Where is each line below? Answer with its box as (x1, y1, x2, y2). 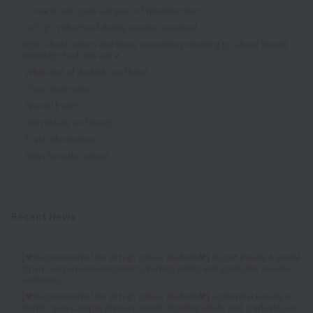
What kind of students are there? (25, 65, 148, 78)
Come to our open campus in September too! (25, 3, 201, 16)
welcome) (22, 272, 60, 285)
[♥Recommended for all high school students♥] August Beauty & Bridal (22, 250, 300, 263)
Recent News (11, 208, 76, 223)
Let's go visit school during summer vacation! (25, 20, 197, 33)
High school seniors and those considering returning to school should (22, 37, 288, 50)
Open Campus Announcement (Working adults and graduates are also (22, 261, 291, 274)
